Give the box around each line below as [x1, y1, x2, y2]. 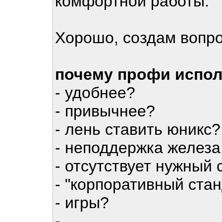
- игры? [55, 194, 109, 212]
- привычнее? [55, 102, 155, 120]
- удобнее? [55, 84, 135, 102]
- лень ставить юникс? [55, 120, 221, 138]
